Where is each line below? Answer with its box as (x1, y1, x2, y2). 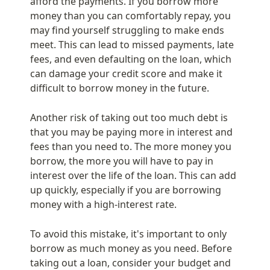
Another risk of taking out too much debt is (30, 111, 228, 125)
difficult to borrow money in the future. (30, 81, 209, 95)
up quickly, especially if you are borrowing (30, 183, 221, 197)
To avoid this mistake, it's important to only (30, 227, 227, 241)
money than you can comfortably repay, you (30, 9, 231, 23)
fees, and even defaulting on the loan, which (30, 52, 231, 66)
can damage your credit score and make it (30, 67, 222, 81)
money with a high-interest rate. (30, 198, 177, 212)
